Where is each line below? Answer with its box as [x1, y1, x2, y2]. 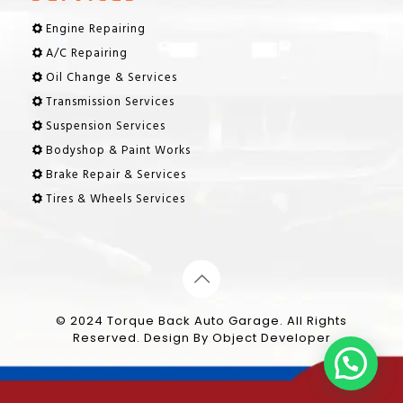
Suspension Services [46, 117, 166, 136]
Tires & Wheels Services [46, 190, 186, 209]
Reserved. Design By [72, 329, 212, 346]
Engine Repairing [46, 20, 147, 39]
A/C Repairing [46, 44, 129, 63]
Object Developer [211, 329, 331, 346]
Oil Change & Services [46, 68, 178, 87]
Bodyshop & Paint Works [46, 141, 192, 160]
